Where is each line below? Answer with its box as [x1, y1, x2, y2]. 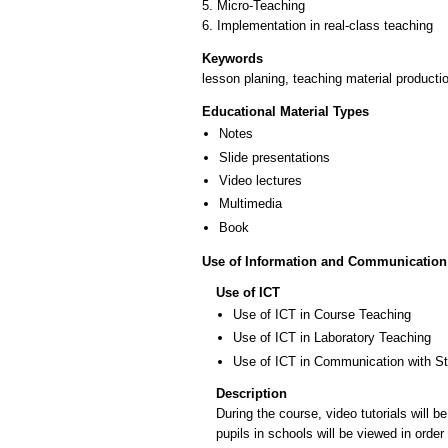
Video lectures [219, 172, 302, 188]
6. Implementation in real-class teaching [202, 17, 433, 33]
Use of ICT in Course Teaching [233, 306, 411, 322]
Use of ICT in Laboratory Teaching [233, 330, 431, 346]
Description [216, 385, 287, 401]
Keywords [202, 50, 263, 66]
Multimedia [219, 196, 282, 212]
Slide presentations [219, 149, 330, 165]
